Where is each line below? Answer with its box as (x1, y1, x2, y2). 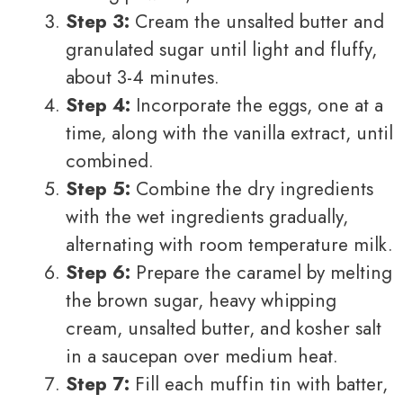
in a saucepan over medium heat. (66, 342, 338, 370)
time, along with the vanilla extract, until (66, 119, 393, 147)
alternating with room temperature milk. (66, 230, 393, 258)
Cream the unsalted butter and (130, 7, 384, 35)
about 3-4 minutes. (66, 63, 219, 91)
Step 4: (66, 91, 130, 119)
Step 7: (66, 370, 130, 398)
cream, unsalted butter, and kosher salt (66, 314, 381, 342)
